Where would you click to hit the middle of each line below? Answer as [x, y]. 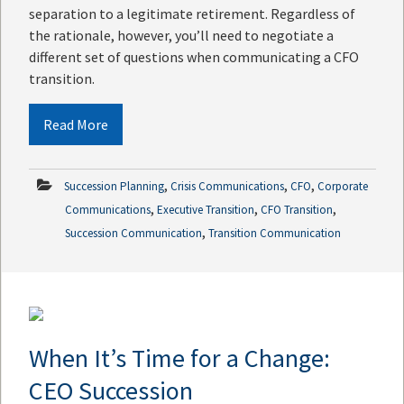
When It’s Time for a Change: [179, 358]
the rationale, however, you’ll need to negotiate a [181, 35]
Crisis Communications [227, 186]
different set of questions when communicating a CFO [194, 56]
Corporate [343, 186]
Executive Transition [206, 209]
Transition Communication [275, 233]
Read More [76, 124]
